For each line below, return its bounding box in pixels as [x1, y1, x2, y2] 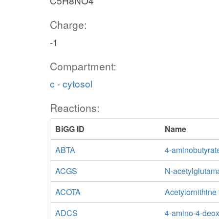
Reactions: [50, 100, 100, 115]
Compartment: [50, 59, 116, 73]
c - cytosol [50, 77, 92, 90]
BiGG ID [55, 123, 85, 134]
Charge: [50, 17, 87, 32]
